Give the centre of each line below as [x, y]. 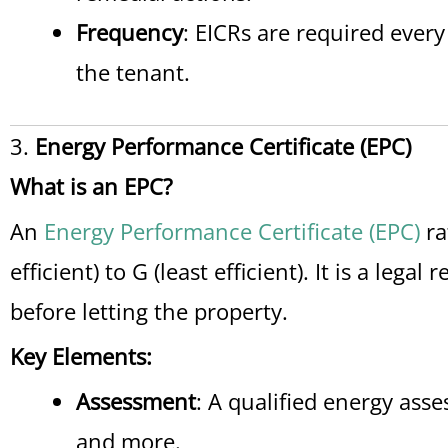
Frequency [129, 32]
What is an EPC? [91, 186]
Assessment [136, 401]
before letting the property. [149, 311]
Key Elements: [81, 356]
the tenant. [133, 72]
